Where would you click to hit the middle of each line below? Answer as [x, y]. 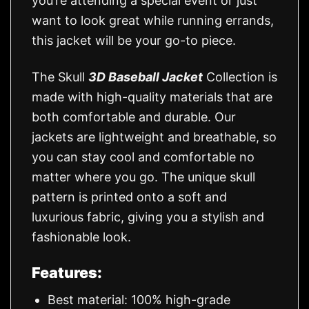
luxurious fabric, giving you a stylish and [148, 217]
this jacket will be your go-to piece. [134, 41]
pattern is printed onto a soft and [129, 197]
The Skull [60, 77]
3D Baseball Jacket [146, 77]
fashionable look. [81, 237]
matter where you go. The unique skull [143, 177]
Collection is [240, 77]
